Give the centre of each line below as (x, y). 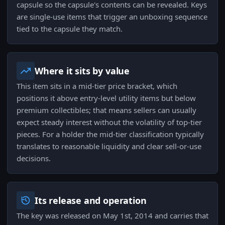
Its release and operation (91, 201)
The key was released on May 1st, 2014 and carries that (113, 216)
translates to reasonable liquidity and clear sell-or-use (109, 146)
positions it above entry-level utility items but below (106, 98)
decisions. (34, 158)
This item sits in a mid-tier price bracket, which (97, 86)
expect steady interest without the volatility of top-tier (109, 122)
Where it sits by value (82, 71)
